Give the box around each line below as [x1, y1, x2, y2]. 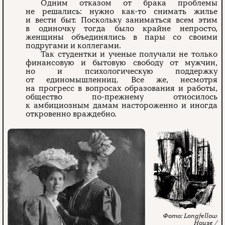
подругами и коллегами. [26, 41, 122, 51]
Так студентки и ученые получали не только [41, 49, 217, 60]
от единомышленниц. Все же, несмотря [26, 75, 217, 85]
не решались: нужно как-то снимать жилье [26, 7, 217, 17]
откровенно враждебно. [26, 109, 117, 120]
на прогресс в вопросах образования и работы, [26, 83, 217, 94]
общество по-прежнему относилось [26, 92, 217, 102]
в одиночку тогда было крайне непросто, [26, 24, 217, 34]
